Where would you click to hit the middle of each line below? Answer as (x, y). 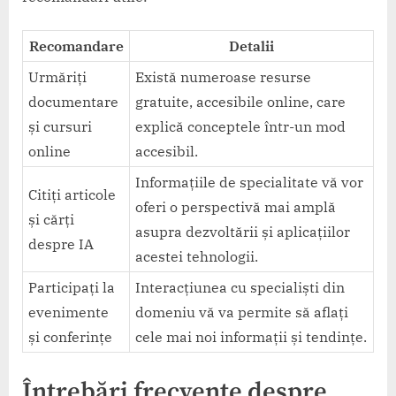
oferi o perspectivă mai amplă (236, 207)
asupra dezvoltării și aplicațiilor (243, 232)
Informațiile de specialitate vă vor (250, 183)
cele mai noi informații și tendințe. (251, 337)
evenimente (69, 312)
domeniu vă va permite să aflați (242, 312)
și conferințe (71, 337)
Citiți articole (72, 195)
